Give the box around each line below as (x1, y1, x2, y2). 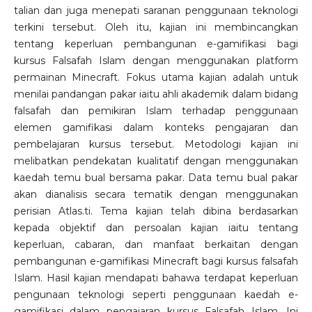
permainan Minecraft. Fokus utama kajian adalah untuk (13, 71, 299, 84)
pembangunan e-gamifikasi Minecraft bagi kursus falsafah (13, 255, 299, 268)
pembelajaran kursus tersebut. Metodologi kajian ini (13, 138, 299, 151)
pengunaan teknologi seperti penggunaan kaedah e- (13, 288, 299, 302)
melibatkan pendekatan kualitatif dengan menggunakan (13, 155, 299, 168)
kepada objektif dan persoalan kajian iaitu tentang (13, 221, 299, 235)
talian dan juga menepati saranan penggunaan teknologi (13, 4, 299, 17)
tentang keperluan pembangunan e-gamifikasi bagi (13, 38, 299, 51)
